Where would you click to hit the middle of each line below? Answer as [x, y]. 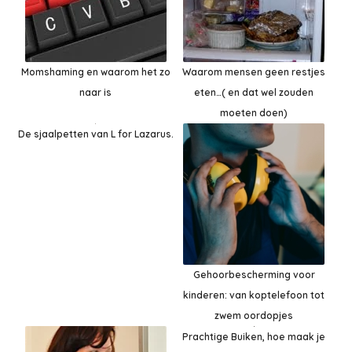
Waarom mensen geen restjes [254, 71]
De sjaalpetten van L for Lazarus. [95, 134]
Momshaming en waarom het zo [95, 71]
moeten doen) [254, 112]
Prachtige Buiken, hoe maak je [254, 336]
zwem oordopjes [254, 315]
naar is [96, 92]
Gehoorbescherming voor [254, 274]
